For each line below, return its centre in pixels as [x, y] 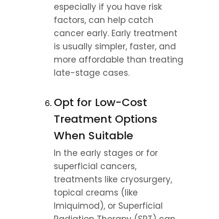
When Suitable [93, 136]
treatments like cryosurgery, [113, 179]
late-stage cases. [92, 73]
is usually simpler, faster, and [115, 46]
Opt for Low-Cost [100, 102]
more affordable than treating [119, 60]
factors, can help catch [104, 20]
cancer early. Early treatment [116, 33]
